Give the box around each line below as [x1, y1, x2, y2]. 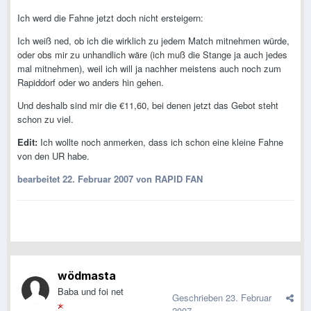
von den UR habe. [17, 149, 90, 163]
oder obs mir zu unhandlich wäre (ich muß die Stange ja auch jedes [17, 48, 287, 62]
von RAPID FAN [133, 172, 203, 186]
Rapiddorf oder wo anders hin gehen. [17, 76, 164, 90]
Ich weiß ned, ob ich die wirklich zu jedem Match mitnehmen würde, [17, 34, 289, 48]
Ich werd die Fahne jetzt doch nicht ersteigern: [17, 11, 203, 25]
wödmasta [58, 269, 116, 283]
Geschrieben [172, 291, 226, 305]
